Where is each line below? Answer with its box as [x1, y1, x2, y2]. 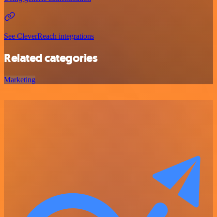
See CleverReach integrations [4, 31, 94, 40]
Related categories [4, 50, 98, 66]
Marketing [4, 75, 35, 84]
